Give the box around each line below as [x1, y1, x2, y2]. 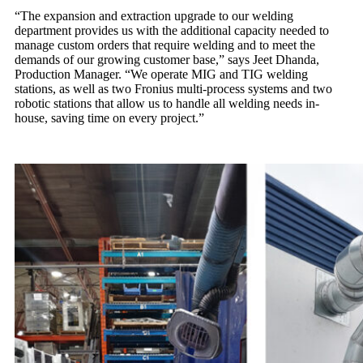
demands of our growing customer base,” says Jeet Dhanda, [15, 53, 319, 67]
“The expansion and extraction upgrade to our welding [15, 9, 293, 23]
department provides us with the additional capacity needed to [15, 23, 329, 38]
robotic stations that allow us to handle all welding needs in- [15, 96, 319, 111]
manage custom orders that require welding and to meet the [15, 38, 315, 53]
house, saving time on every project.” [15, 111, 204, 126]
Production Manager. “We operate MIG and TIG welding [15, 67, 308, 82]
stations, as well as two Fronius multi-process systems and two [15, 82, 332, 96]
